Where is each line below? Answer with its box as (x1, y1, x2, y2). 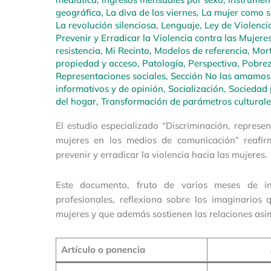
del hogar (56, 96, 96, 108)
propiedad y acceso (56, 57, 137, 70)
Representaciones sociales (56, 70, 166, 82)
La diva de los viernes (106, 7, 197, 19)
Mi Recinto (105, 45, 149, 57)
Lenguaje (161, 19, 200, 31)
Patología (142, 57, 183, 70)
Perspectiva (188, 57, 237, 70)
